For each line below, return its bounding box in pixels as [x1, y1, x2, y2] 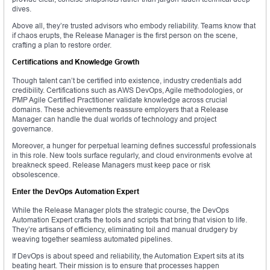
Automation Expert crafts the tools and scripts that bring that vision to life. [12, 215, 247, 225]
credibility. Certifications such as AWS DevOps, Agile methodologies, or [12, 86, 243, 95]
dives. [12, 4, 31, 14]
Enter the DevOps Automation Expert [12, 187, 139, 196]
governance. [12, 124, 53, 134]
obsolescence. [12, 170, 60, 180]
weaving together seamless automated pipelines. [12, 234, 172, 244]
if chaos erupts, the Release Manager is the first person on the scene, [12, 31, 237, 40]
